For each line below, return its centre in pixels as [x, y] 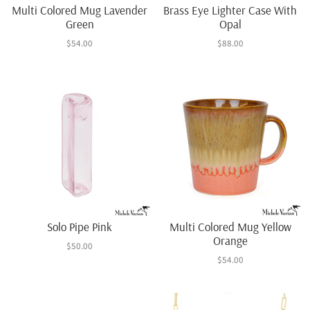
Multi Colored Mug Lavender [80, 10]
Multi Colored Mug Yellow [230, 227]
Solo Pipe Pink [80, 227]
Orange [230, 241]
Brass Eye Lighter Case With [230, 10]
